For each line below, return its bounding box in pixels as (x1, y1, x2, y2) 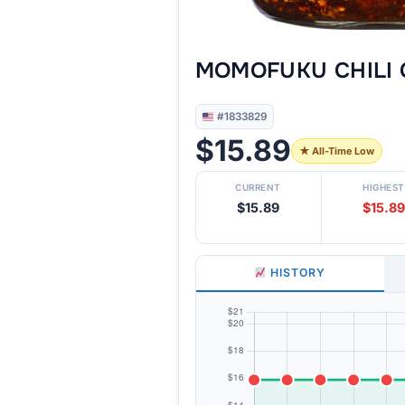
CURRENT (235, 182, 281, 193)
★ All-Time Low (298, 145, 374, 158)
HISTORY (267, 266, 326, 280)
